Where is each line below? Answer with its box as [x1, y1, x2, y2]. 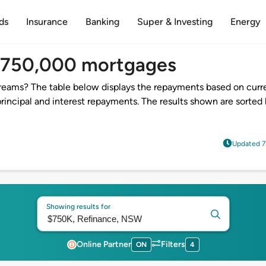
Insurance [26, 16, 68, 27]
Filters [160, 239, 185, 249]
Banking [85, 16, 119, 27]
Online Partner [76, 239, 131, 249]
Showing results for [46, 202, 110, 211]
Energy [230, 16, 261, 27]
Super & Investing [137, 16, 213, 27]
